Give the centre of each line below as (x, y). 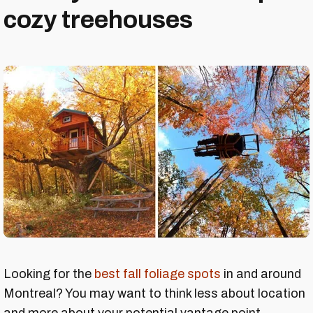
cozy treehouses (98, 20)
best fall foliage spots (158, 274)
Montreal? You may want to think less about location (154, 294)
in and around (261, 274)
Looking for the (49, 274)
